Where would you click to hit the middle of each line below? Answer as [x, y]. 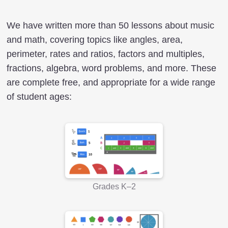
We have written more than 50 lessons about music [110, 25]
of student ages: [39, 97]
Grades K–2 [114, 186]
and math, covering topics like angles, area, [95, 40]
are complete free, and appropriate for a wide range [111, 82]
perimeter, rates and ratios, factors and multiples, [106, 54]
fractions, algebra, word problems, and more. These [111, 68]
